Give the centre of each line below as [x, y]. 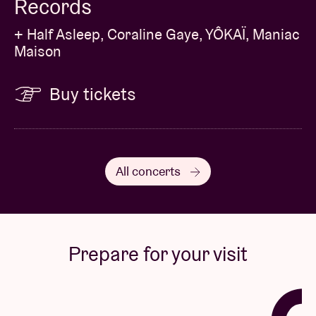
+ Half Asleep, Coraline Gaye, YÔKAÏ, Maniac [157, 34]
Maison [38, 51]
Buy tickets [93, 93]
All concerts [150, 171]
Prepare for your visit [158, 254]
